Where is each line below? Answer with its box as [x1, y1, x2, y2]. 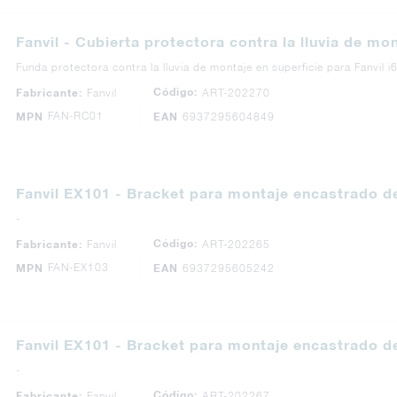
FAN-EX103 [48, 261, 109, 274]
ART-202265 [202, 237, 270, 251]
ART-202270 [202, 85, 270, 99]
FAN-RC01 [48, 109, 104, 122]
